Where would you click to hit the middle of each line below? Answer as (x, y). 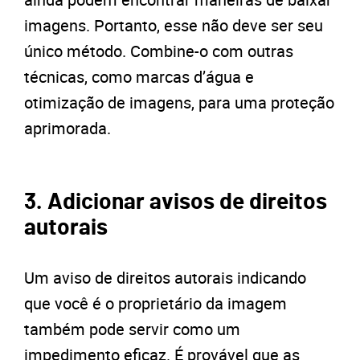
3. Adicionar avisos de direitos (176, 203)
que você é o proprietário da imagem (155, 304)
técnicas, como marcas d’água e (139, 77)
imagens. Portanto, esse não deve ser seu (174, 26)
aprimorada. (67, 129)
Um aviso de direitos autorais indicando (165, 278)
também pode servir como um (132, 329)
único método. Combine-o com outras (159, 51)
